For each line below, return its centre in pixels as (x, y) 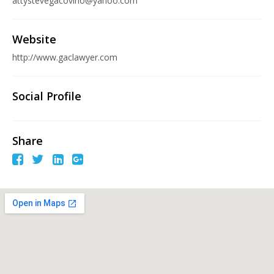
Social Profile (47, 96)
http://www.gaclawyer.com (66, 57)
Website (34, 39)
